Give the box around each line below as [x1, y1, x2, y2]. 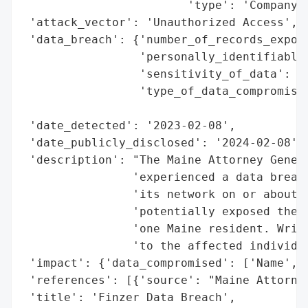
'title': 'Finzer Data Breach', [23, 290, 236, 304]
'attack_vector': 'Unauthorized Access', [23, 15, 298, 29]
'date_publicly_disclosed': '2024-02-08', [23, 135, 305, 149]
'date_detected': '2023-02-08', [23, 118, 236, 132]
